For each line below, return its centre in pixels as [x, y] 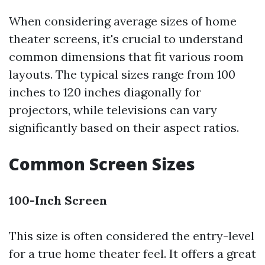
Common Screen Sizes [102, 164]
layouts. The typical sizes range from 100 [122, 74]
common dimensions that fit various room [126, 56]
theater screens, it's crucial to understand [126, 39]
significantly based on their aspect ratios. [124, 127]
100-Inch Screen [58, 200]
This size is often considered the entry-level [132, 236]
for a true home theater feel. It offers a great [132, 253]
